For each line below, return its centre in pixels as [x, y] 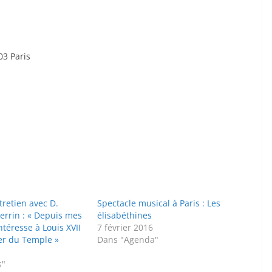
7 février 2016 [125, 227]
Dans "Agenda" [128, 239]
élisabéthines [125, 215]
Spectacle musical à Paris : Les [159, 203]
